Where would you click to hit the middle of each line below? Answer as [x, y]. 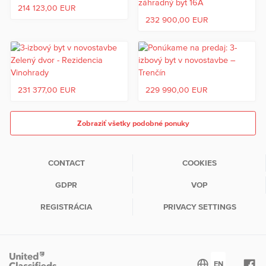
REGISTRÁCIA [66, 206]
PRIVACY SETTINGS [199, 206]
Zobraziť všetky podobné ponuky [133, 123]
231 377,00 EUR [47, 90]
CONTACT [66, 162]
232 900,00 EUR [177, 20]
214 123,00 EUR [47, 8]
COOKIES [199, 162]
